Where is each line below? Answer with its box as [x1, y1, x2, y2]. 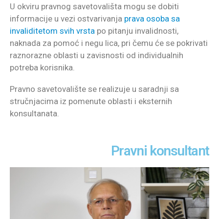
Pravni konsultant [110, 143, 209, 159]
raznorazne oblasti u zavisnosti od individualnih [10, 50, 183, 61]
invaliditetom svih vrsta [10, 26, 95, 36]
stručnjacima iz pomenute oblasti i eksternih [10, 96, 172, 106]
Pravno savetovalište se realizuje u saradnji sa [10, 84, 179, 94]
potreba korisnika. [10, 63, 75, 73]
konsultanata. [10, 108, 59, 118]
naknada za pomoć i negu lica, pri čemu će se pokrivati [10, 38, 208, 48]
